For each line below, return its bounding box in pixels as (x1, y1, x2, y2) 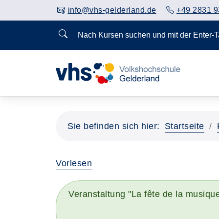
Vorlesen (56, 158, 92, 168)
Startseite (164, 121, 204, 131)
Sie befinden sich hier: (67, 121, 160, 131)
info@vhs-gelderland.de (67, 6, 156, 14)
